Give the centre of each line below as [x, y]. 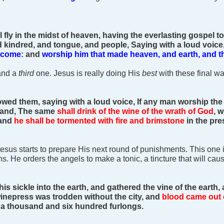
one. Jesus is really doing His [89, 73]
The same [37, 111]
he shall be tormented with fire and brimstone [99, 121]
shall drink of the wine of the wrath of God [135, 111]
